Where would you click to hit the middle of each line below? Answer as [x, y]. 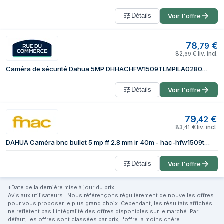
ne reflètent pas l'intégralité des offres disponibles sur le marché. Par [103, 212]
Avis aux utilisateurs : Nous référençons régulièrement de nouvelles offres [111, 196]
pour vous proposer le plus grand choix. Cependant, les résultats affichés [110, 204]
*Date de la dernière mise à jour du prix [61, 188]
